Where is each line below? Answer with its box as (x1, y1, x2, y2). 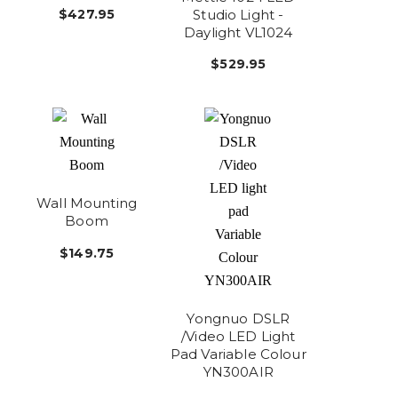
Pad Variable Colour (170, 346, 306, 363)
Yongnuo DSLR (187, 310, 291, 328)
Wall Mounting (36, 195, 138, 212)
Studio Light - (193, 5, 284, 23)
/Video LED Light (181, 328, 296, 346)
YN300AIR (203, 363, 274, 381)
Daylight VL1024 (184, 23, 293, 41)
